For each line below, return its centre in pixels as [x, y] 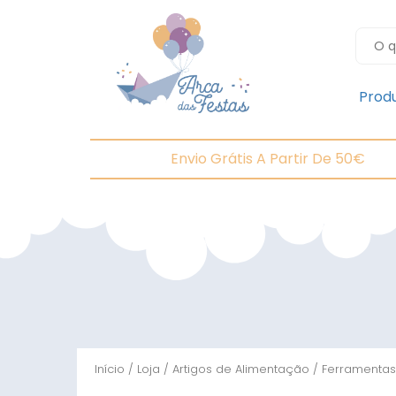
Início [110, 369]
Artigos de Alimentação [241, 369]
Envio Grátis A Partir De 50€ [267, 159]
